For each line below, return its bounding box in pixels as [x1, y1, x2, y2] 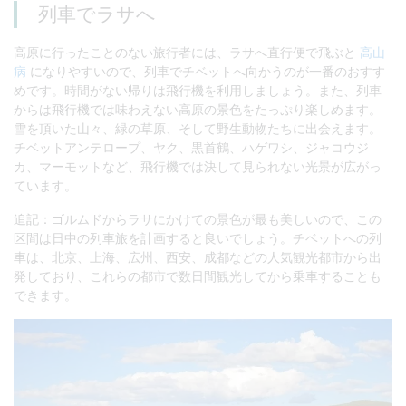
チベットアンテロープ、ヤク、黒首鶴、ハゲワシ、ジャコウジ [14, 139, 369, 155]
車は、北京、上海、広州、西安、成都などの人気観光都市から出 [14, 248, 382, 265]
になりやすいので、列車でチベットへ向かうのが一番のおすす [26, 63, 385, 79]
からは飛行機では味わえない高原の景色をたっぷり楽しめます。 [14, 101, 382, 117]
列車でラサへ [37, 2, 156, 26]
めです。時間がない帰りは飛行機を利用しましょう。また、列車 [14, 82, 382, 98]
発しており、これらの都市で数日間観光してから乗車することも [14, 267, 382, 284]
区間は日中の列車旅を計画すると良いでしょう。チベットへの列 [14, 229, 382, 246]
